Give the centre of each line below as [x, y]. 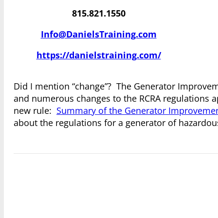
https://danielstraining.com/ [99, 55]
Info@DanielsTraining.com [99, 34]
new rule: [35, 111]
